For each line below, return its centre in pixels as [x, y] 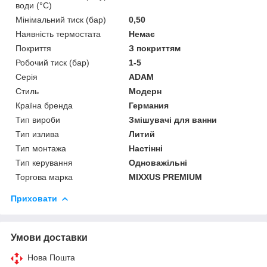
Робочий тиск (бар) [52, 62]
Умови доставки [49, 237]
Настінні [146, 148]
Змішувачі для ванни [173, 119]
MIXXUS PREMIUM [166, 177]
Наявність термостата [58, 34]
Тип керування [44, 162]
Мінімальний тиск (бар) [61, 19]
